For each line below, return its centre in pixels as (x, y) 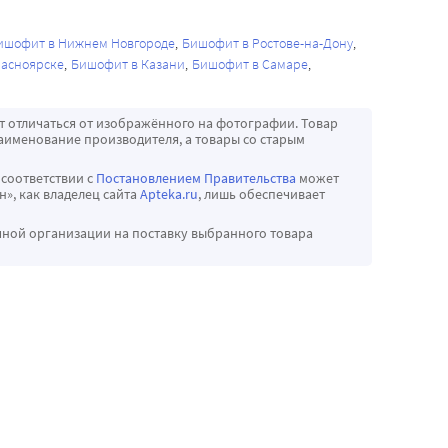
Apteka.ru (169, 194)
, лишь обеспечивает (261, 194)
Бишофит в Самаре (250, 64)
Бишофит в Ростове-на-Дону (267, 43)
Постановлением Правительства (196, 178)
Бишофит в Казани (128, 64)
